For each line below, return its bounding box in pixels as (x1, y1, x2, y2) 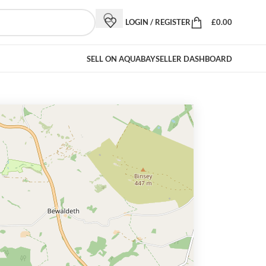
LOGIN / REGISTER (125, 17, 191, 27)
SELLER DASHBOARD (155, 53, 232, 64)
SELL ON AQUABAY (86, 53, 156, 64)
